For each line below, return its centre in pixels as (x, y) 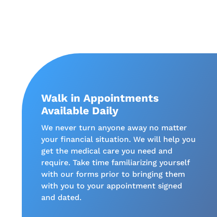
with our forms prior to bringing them (113, 174)
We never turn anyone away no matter (114, 128)
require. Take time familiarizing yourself (115, 163)
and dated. (61, 197)
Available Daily (79, 111)
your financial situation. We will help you (118, 139)
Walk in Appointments (100, 98)
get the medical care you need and (107, 151)
